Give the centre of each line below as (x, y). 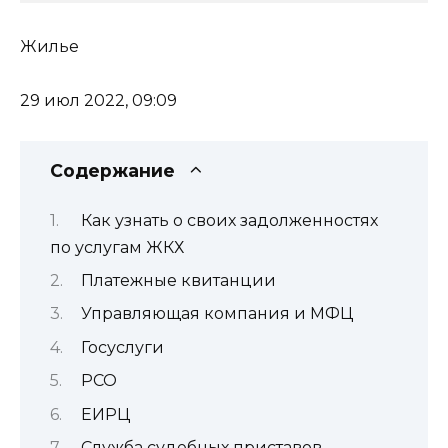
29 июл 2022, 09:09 (98, 100)
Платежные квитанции (178, 280)
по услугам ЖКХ (117, 247)
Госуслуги (122, 347)
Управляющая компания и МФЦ (216, 314)
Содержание (112, 171)
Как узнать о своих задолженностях (229, 220)
